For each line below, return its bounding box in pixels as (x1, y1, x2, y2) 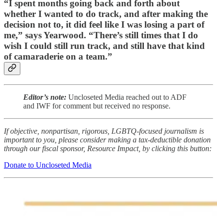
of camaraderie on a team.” (4, 51, 112, 62)
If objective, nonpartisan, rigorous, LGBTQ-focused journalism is (4, 127, 204, 136)
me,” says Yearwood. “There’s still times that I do (4, 30, 198, 41)
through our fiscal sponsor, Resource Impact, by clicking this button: (4, 144, 212, 153)
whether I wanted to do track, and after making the (4, 9, 208, 19)
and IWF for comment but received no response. (23, 102, 170, 110)
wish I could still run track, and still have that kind (4, 41, 205, 51)
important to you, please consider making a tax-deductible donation (4, 136, 211, 144)
